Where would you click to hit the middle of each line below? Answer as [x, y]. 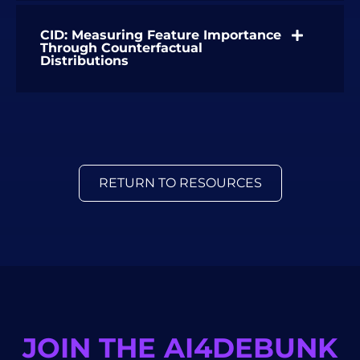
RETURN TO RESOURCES [180, 182]
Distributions [84, 60]
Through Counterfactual [121, 47]
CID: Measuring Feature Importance [161, 35]
